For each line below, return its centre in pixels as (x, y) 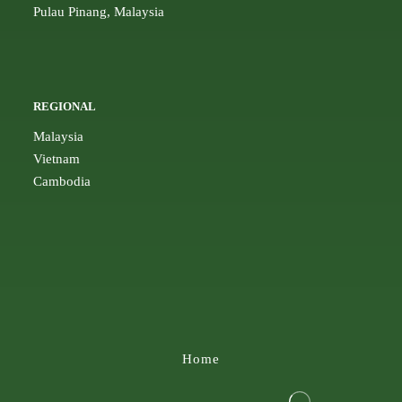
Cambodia (62, 182)
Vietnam (57, 159)
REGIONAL (65, 107)
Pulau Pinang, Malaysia (99, 12)
